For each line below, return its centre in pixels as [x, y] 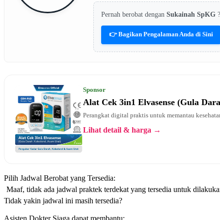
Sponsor [94, 89]
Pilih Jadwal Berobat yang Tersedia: [60, 178]
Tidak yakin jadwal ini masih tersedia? [63, 200]
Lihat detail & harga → [122, 130]
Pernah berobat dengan [134, 14]
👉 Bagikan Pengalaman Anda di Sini [161, 34]
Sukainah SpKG [192, 14]
